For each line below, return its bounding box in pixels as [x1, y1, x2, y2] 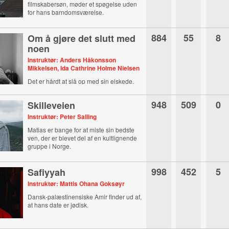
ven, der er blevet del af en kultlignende [28, 133, 138, 142]
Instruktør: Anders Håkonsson [28, 55, 117, 64]
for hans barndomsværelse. [28, 8, 104, 16]
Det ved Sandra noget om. [28, 85, 101, 94]
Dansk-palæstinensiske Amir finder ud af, [28, 192, 142, 201]
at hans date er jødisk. [28, 200, 89, 209]
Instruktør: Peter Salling [28, 112, 97, 121]
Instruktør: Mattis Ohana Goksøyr [28, 179, 125, 188]
